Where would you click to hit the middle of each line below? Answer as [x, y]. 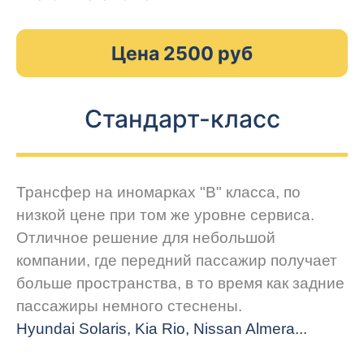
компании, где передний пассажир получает [177, 261]
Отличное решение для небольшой [146, 238]
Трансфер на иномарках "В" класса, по [158, 193]
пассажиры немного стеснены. [129, 306]
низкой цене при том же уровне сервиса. [165, 215]
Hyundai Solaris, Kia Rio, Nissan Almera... [162, 329]
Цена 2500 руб [182, 53]
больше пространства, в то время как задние [180, 284]
